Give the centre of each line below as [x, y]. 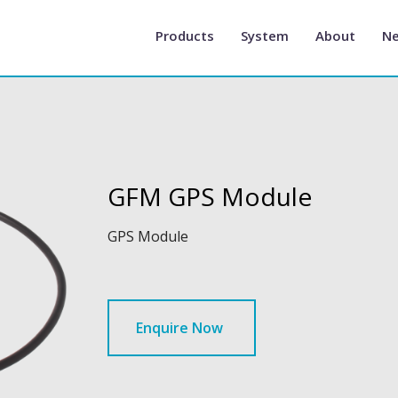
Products [185, 36]
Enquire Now [180, 328]
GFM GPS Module [210, 196]
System [265, 36]
